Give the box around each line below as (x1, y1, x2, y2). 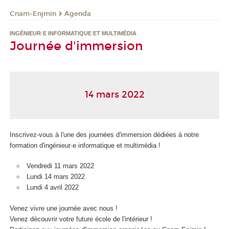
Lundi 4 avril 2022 (26, 184, 79, 192)
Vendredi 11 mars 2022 (26, 162, 94, 170)
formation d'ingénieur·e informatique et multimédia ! (10, 141, 161, 149)
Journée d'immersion (10, 39, 143, 54)
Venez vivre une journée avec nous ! (10, 204, 118, 212)
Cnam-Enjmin (10, 9, 56, 18)
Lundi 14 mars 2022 (26, 173, 85, 181)
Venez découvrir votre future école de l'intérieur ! (10, 215, 154, 223)
